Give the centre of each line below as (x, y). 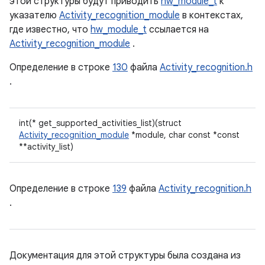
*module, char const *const (184, 135)
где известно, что (50, 30)
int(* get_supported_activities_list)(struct (100, 123)
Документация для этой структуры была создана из (125, 256)
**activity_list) (46, 147)
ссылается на (178, 30)
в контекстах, (211, 15)
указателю (34, 15)
